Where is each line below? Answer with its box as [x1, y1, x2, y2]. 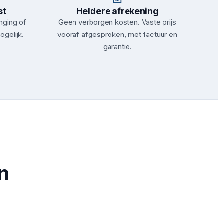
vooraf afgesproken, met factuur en [57, 30, 177, 39]
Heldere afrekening [76, 6, 159, 16]
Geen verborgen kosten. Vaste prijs [58, 18, 176, 27]
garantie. [103, 42, 132, 51]
